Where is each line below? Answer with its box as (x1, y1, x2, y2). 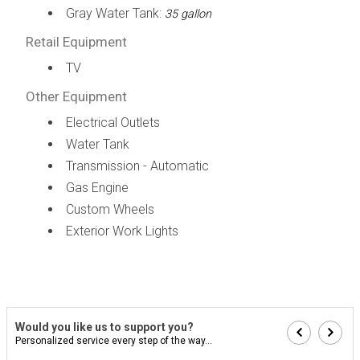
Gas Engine (65, 179, 129, 195)
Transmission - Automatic (65, 157, 209, 174)
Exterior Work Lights (65, 223, 178, 239)
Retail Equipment (25, 33, 127, 50)
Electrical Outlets (65, 114, 160, 130)
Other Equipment (25, 88, 127, 104)
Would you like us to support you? (15, 320, 194, 333)
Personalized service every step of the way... (15, 334, 212, 346)
